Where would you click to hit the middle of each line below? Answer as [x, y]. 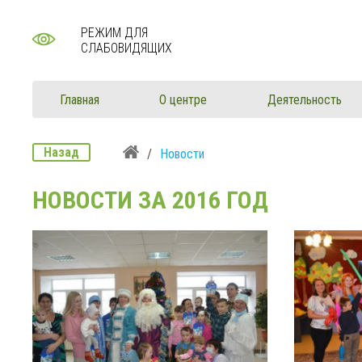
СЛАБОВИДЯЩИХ [127, 48]
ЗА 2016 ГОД [203, 200]
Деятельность [304, 100]
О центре [183, 100]
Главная [80, 100]
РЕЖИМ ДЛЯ [115, 33]
